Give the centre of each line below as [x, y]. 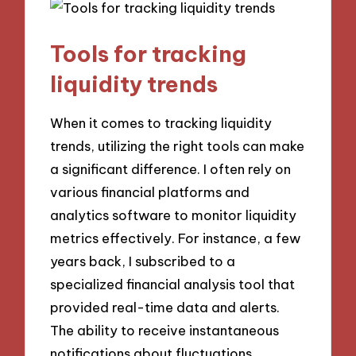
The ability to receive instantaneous [165, 331]
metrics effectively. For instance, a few [176, 238]
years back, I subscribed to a [143, 261]
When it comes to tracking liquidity [161, 123]
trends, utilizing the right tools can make [178, 146]
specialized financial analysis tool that [173, 284]
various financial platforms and [150, 192]
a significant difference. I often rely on [171, 169]
